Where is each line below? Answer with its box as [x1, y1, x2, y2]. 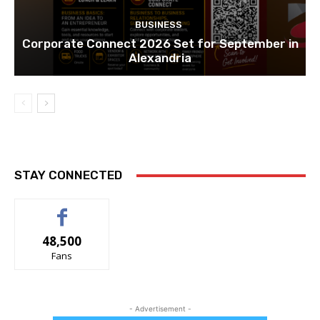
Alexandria [129, 51, 191, 66]
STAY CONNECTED [14, 168, 122, 183]
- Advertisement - [129, 304, 191, 314]
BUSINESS [134, 19, 182, 31]
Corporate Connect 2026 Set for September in [21, 36, 299, 51]
